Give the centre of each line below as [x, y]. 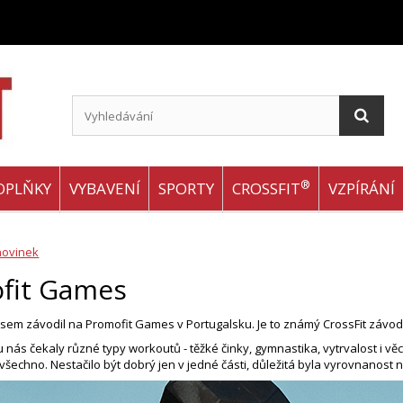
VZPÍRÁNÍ [362, 188]
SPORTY [186, 188]
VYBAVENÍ [105, 188]
